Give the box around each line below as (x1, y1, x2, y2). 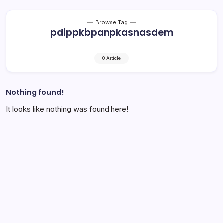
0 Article (102, 55, 121, 61)
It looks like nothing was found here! (6, 104, 128, 113)
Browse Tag (95, 18, 128, 26)
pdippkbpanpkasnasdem (50, 25, 173, 39)
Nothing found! (6, 87, 64, 97)
